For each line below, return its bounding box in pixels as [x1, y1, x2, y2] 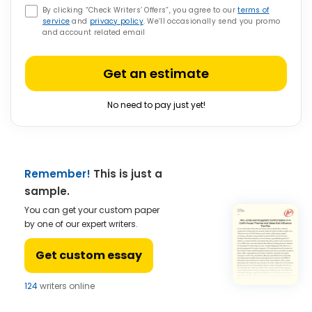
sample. [24, 184, 70, 198]
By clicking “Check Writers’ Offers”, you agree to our [42, 5, 238, 15]
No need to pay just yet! [107, 99, 205, 111]
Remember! [24, 166, 91, 181]
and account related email [42, 27, 146, 38]
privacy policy [89, 16, 143, 26]
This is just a [91, 166, 162, 181]
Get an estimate [103, 65, 209, 82]
